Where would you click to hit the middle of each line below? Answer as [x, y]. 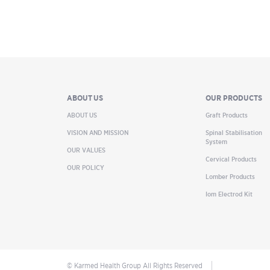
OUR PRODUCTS [234, 98]
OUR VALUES [86, 150]
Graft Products [227, 115]
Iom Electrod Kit [229, 194]
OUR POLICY [86, 168]
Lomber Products [230, 177]
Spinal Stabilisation [234, 133]
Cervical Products [231, 159]
